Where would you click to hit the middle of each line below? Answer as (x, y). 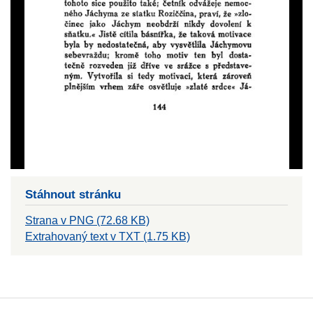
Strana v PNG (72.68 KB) (87, 220)
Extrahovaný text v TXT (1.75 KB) (108, 236)
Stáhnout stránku (73, 194)
